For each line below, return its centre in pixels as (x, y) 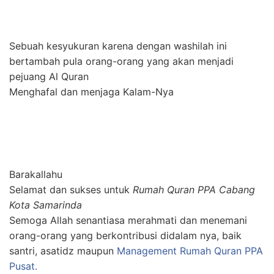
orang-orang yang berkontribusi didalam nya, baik (125, 235)
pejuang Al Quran (49, 76)
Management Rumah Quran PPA (190, 250)
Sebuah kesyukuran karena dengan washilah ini (118, 46)
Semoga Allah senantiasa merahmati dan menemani (128, 220)
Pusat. (23, 266)
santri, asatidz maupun (63, 250)
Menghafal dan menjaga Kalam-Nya (91, 91)
